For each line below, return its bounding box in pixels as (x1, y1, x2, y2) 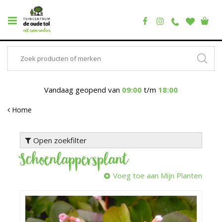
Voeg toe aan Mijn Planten (113, 170, 202, 180)
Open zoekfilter (31, 135, 87, 145)
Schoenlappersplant (20, 149, 128, 174)
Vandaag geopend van (44, 85, 122, 95)
